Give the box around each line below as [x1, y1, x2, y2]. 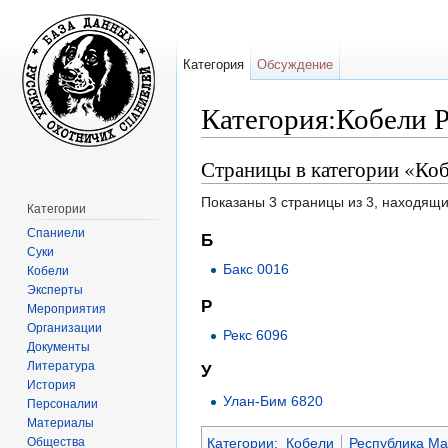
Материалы [27, 415, 95, 430]
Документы [27, 339, 91, 354]
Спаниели [27, 225, 86, 240]
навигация [275, 137, 343, 154]
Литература [27, 358, 96, 373]
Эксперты [27, 282, 84, 297]
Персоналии [27, 396, 99, 411]
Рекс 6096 [223, 327, 289, 344]
